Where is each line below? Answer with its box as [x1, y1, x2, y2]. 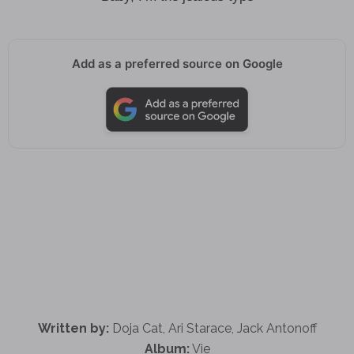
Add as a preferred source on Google [71, 56, 283, 71]
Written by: [37, 320, 109, 336]
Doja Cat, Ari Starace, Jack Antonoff [108, 320, 317, 336]
